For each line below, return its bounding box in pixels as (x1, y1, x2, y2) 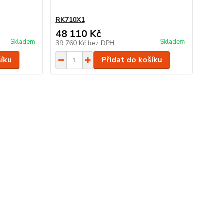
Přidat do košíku (101, 54, 162, 65)
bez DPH (87, 38, 114, 48)
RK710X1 (55, 15, 85, 24)
